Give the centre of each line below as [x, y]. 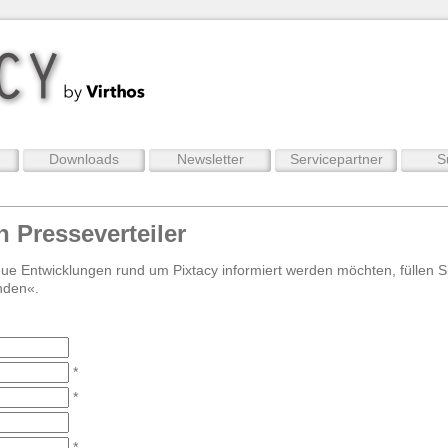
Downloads [84, 159]
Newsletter [210, 159]
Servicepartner [336, 159]
